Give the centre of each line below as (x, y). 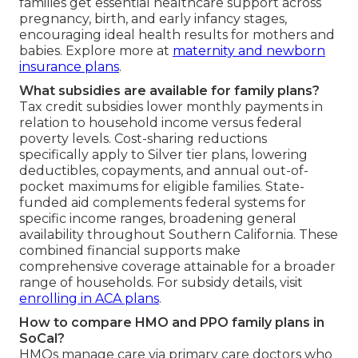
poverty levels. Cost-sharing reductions (143, 138)
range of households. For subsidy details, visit (161, 282)
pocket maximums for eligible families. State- (162, 186)
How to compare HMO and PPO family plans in (172, 322)
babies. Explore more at (96, 50)
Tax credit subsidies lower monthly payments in (171, 106)
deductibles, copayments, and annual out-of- (164, 170)
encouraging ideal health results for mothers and (177, 34)
